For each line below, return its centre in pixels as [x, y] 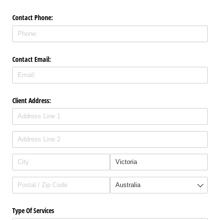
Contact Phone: [33, 18]
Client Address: [32, 100]
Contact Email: [32, 59]
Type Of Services [33, 210]
